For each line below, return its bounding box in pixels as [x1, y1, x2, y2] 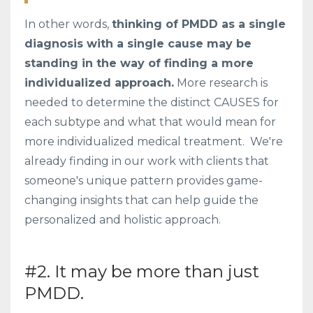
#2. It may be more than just [24, 261, 259, 282]
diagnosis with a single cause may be [24, 36, 252, 50]
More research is [174, 75, 268, 89]
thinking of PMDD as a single [112, 17, 286, 31]
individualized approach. [24, 75, 174, 89]
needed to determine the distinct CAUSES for [24, 95, 279, 109]
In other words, [24, 17, 112, 31]
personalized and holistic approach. [24, 212, 224, 226]
